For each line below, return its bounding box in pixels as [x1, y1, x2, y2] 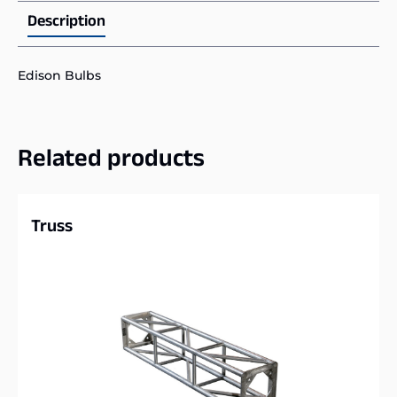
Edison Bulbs [18, 67, 101, 84]
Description [27, 10, 105, 37]
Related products [18, 141, 205, 183]
